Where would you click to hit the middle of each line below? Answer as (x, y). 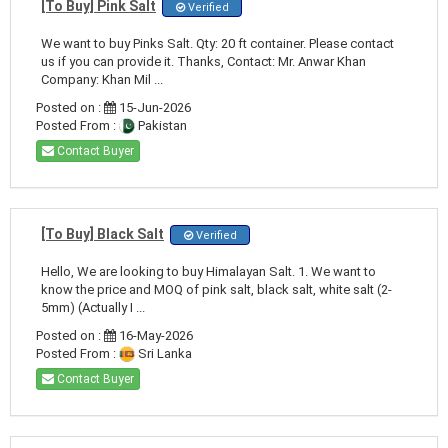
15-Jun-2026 (153, 107)
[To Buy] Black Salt (102, 233)
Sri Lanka (163, 353)
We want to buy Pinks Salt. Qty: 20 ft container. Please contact (217, 43)
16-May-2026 (154, 335)
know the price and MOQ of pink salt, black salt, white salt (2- (216, 289)
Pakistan (161, 125)
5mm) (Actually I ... (93, 307)
